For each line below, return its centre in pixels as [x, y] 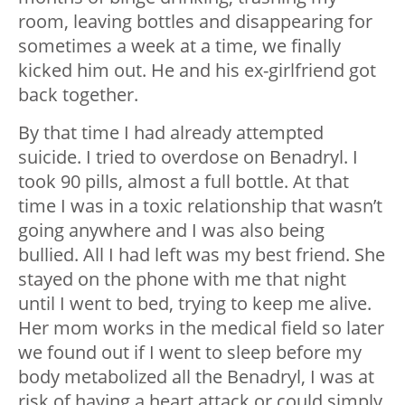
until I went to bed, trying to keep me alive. [195, 304]
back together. [78, 95]
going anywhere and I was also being [171, 231]
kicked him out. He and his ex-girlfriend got [197, 71]
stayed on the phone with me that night [182, 279]
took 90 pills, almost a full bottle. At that [184, 182]
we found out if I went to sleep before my [190, 353]
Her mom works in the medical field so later [201, 328]
